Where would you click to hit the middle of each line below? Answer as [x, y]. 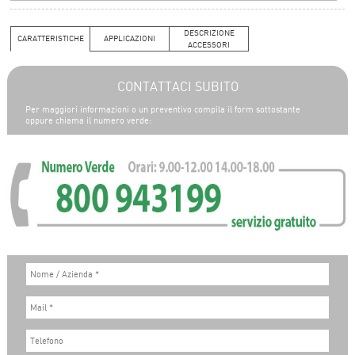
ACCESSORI [209, 44]
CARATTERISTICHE [51, 38]
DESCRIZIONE [209, 32]
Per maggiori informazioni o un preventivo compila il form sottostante [163, 109]
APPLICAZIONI [130, 38]
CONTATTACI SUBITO [177, 86]
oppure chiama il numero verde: [89, 120]
